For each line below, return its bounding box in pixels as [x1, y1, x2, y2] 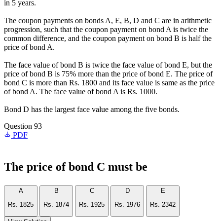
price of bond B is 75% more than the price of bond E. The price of [4, 70, 213, 78]
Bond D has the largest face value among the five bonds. [4, 105, 180, 113]
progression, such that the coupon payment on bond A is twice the [4, 25, 208, 34]
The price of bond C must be [4, 160, 147, 173]
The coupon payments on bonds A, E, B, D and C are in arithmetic [4, 16, 212, 25]
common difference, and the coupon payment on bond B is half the [4, 34, 212, 42]
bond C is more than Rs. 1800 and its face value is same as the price [4, 78, 215, 87]
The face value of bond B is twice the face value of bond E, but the [4, 61, 212, 69]
